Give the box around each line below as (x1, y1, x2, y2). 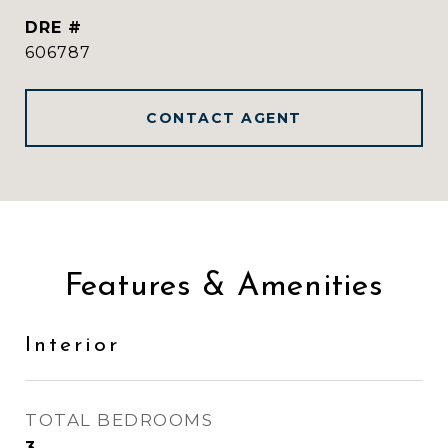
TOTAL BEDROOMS (25, 410, 213, 430)
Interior (25, 335, 120, 356)
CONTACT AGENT (146, 109, 302, 127)
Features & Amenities (64, 271, 384, 303)
